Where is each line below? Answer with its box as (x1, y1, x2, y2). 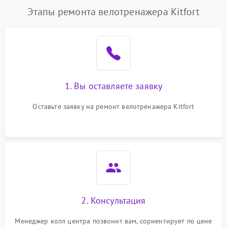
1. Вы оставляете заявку (64, 80, 163, 92)
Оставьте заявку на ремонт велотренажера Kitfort (32, 102, 195, 111)
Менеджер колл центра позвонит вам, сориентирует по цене (15, 216, 212, 225)
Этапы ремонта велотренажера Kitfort (27, 5, 200, 18)
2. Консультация (81, 195, 146, 206)
